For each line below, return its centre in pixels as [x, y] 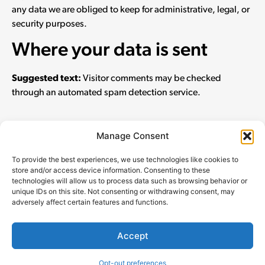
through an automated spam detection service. [106, 93]
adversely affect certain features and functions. [90, 202]
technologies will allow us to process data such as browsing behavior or [130, 181]
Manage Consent [132, 136]
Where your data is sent [110, 51]
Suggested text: [47, 78]
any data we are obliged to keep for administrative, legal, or [131, 10]
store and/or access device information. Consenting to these [111, 170]
